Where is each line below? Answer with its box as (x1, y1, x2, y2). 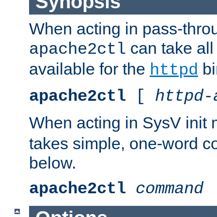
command (136, 179, 203, 198)
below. (29, 153, 76, 172)
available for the (29, 59, 150, 78)
